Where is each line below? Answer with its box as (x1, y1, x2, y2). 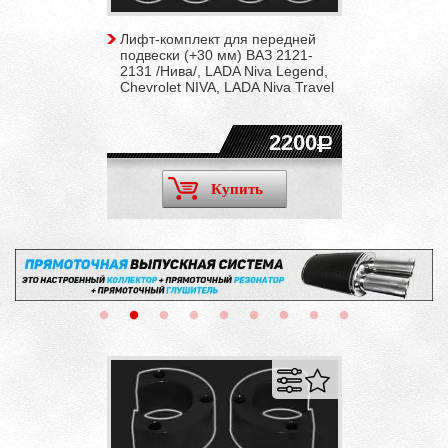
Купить (210, 180, 263, 197)
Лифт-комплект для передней (119, 30, 316, 47)
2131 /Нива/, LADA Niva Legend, (119, 62, 328, 79)
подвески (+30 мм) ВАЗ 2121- (119, 46, 313, 63)
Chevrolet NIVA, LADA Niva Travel (119, 78, 334, 95)
